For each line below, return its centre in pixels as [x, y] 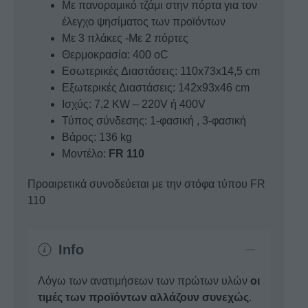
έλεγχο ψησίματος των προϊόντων [144, 21]
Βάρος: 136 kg [97, 137]
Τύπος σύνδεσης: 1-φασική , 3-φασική [154, 120]
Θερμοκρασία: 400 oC [115, 54]
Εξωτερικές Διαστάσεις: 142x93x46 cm [156, 87]
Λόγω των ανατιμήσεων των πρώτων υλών [144, 280]
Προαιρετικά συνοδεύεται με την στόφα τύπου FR [146, 184]
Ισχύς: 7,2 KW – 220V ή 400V [134, 104]
